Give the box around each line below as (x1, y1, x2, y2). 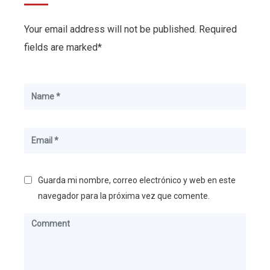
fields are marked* (24, 41, 102, 53)
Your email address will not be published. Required (24, 23, 237, 35)
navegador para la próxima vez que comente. (38, 190, 210, 201)
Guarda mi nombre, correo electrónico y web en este (38, 175, 236, 185)
